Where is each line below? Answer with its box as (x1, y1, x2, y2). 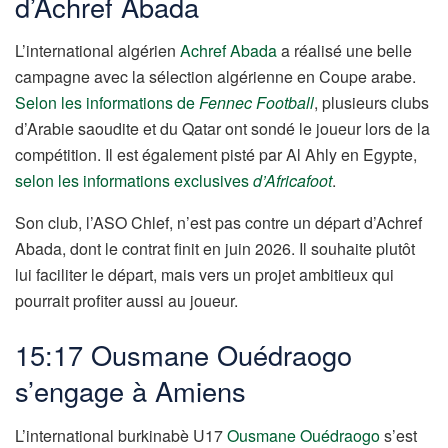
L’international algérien (15, 39, 180, 63)
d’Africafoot (253, 169, 332, 193)
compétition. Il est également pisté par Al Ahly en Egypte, (15, 143, 417, 167)
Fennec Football (199, 91, 314, 115)
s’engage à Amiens (15, 371, 246, 410)
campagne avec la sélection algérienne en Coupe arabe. (15, 65, 416, 89)
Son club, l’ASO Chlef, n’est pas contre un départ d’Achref (15, 211, 422, 235)
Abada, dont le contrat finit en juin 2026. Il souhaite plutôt (15, 237, 415, 261)
